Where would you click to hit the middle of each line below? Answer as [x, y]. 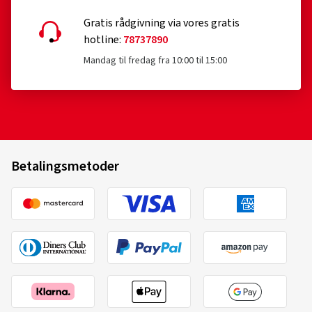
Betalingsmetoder [65, 166]
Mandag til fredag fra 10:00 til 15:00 [155, 61]
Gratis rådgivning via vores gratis [162, 23]
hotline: [103, 40]
